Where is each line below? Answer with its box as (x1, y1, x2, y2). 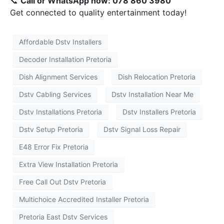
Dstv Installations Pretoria (19, 107, 102, 116)
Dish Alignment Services (19, 72, 97, 81)
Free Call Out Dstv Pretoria (19, 177, 106, 186)
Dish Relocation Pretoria (118, 72, 195, 81)
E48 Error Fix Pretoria (19, 142, 88, 151)
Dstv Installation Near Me (111, 90, 193, 99)
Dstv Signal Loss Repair (103, 125, 180, 134)
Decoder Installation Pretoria (19, 55, 111, 64)
